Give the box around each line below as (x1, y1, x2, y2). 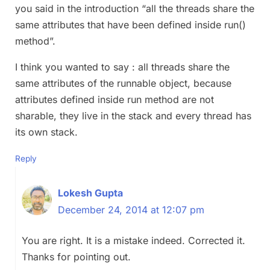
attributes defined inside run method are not (15, 93, 214, 105)
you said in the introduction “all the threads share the (15, 2, 254, 14)
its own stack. (15, 125, 78, 138)
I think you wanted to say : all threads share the (15, 60, 230, 73)
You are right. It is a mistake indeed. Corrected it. (22, 234, 245, 246)
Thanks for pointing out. (22, 250, 131, 263)
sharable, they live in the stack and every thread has (15, 109, 251, 122)
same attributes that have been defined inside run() (15, 18, 246, 31)
